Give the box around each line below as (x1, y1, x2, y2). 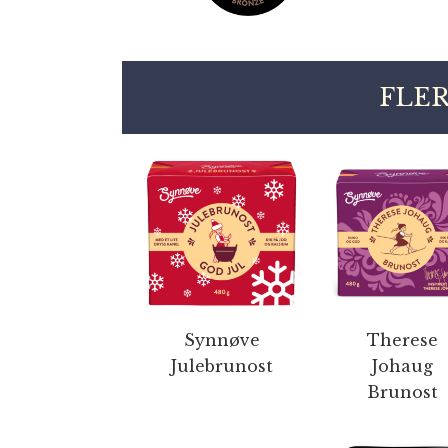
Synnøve (184, 330, 260, 350)
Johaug (371, 356, 433, 376)
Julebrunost (171, 356, 273, 376)
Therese (366, 330, 438, 350)
